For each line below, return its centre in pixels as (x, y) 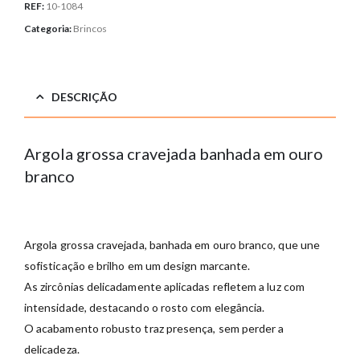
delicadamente (125, 286)
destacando (120, 307)
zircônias (63, 286)
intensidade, (57, 307)
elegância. (239, 307)
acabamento (69, 328)
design (182, 266)
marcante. (225, 266)
